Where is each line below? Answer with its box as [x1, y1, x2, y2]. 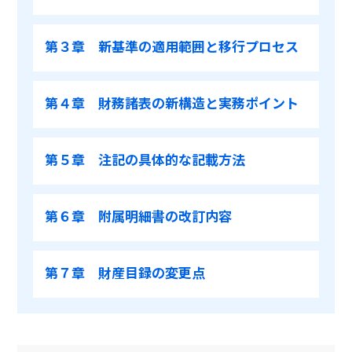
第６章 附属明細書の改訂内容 [45, 206, 233, 225]
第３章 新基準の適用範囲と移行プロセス [45, 36, 299, 56]
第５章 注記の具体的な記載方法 [45, 149, 246, 169]
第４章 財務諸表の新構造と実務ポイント [45, 93, 299, 112]
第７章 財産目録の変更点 [45, 262, 206, 282]
